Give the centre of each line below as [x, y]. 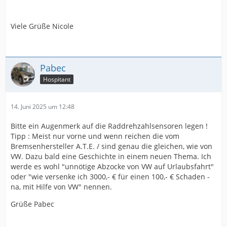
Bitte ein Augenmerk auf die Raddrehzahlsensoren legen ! [109, 126]
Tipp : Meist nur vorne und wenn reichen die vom [95, 136]
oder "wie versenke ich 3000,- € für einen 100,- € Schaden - [110, 176]
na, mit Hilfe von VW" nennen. [61, 186]
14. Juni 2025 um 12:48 [43, 106]
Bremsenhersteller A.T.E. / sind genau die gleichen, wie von [111, 146]
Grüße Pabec [32, 204]
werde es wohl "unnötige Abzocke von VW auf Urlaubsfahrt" [112, 166]
